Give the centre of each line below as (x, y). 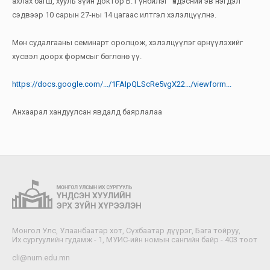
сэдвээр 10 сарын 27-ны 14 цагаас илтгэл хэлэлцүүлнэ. (114, 14)
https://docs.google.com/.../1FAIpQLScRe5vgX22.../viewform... (122, 84)
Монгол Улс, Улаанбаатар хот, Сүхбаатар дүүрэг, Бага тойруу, (126, 231)
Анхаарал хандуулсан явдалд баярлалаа (87, 111)
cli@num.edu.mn (41, 258)
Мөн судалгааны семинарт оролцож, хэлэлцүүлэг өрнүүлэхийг (127, 42)
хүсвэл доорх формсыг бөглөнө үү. (77, 56)
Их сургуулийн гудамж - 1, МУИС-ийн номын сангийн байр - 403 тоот (135, 240)
